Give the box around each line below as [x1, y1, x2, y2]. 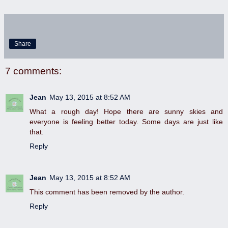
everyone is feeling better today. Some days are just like [30, 118, 223, 126]
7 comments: [5, 65, 62, 76]
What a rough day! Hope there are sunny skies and [30, 107, 223, 116]
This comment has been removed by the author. [30, 188, 184, 196]
